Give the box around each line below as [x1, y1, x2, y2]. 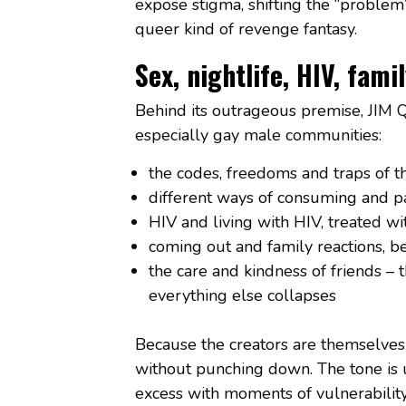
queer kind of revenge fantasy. [134, 18, 357, 41]
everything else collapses [148, 285, 336, 307]
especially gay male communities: [134, 124, 382, 147]
